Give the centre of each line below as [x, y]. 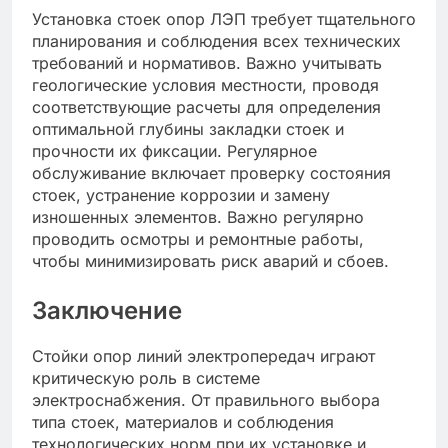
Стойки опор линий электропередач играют [203, 356]
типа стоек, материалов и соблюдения [183, 422]
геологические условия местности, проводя [205, 85]
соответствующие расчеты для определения [206, 107]
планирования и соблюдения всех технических [216, 41]
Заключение [107, 311]
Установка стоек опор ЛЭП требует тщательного [224, 19]
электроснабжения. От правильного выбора [206, 400]
